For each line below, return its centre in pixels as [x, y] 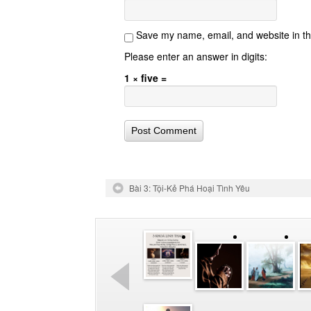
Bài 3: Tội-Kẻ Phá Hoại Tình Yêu [190, 187]
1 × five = [145, 77]
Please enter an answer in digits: [196, 56]
